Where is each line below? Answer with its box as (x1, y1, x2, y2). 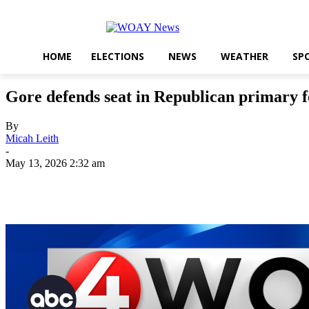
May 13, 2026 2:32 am (6, 157, 105, 170)
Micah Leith (6, 132, 59, 145)
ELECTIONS (91, 50, 144, 63)
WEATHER (221, 50, 268, 63)
